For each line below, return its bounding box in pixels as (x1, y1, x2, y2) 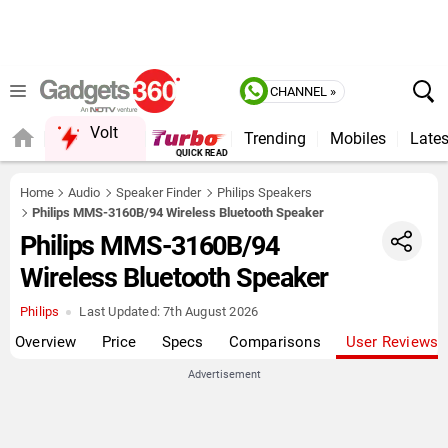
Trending (243, 129, 306, 148)
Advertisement (187, 368, 261, 381)
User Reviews (345, 333, 439, 351)
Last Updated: (79, 304, 161, 319)
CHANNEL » (270, 83, 336, 99)
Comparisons (228, 333, 321, 351)
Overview (15, 333, 77, 351)
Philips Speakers (217, 185, 312, 200)
